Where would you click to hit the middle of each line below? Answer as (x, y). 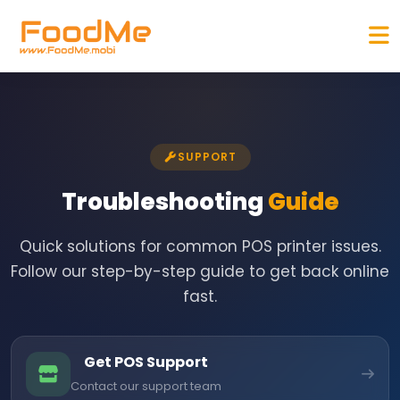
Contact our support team (146, 387)
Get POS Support (146, 362)
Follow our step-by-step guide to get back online (200, 272)
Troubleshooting (164, 202)
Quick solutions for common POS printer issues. (200, 247)
